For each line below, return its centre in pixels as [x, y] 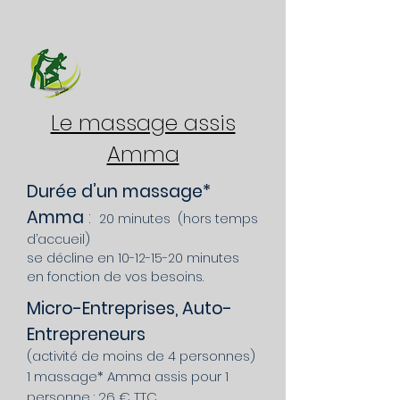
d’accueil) [58, 239]
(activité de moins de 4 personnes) [141, 356]
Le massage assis [143, 123]
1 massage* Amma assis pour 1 [128, 376]
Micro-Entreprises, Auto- [129, 308]
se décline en [72, 258]
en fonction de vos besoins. [115, 277]
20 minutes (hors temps [179, 219]
